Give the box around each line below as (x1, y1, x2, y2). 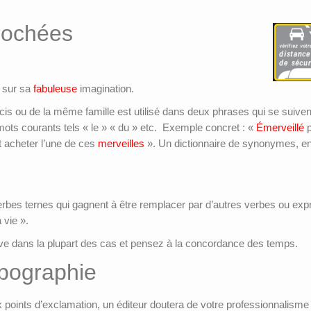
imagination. (77, 83, 134, 95)
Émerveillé (256, 121, 304, 134)
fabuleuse (33, 83, 77, 95)
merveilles (98, 137, 144, 150)
